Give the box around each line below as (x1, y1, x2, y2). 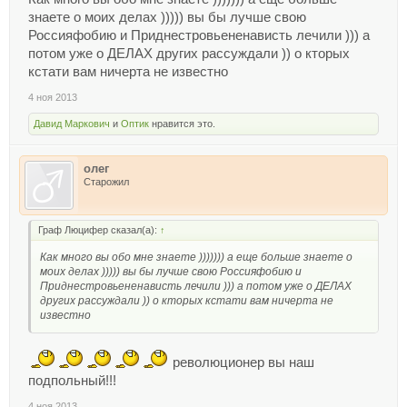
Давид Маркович (34, 117, 110, 129)
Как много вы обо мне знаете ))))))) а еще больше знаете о (40, 250, 352, 263)
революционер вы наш (169, 354, 314, 370)
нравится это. (149, 117, 215, 129)
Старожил (84, 175, 129, 187)
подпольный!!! (28, 372, 116, 388)
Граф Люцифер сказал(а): (38, 223, 160, 235)
